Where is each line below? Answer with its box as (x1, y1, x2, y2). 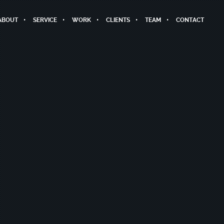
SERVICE (32, 16, 57, 23)
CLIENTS (105, 16, 130, 23)
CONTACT (175, 16, 204, 23)
